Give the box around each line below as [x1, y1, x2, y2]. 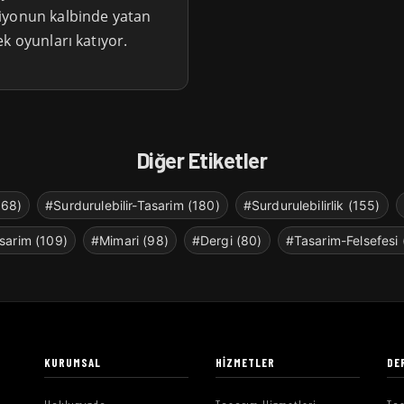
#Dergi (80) [191, 233, 262, 249]
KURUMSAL [44, 355, 102, 371]
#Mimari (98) [90, 233, 169, 249]
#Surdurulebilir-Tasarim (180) [45, 197, 220, 214]
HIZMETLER [216, 355, 276, 371]
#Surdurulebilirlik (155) [243, 197, 381, 214]
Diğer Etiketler [136, 147, 268, 174]
